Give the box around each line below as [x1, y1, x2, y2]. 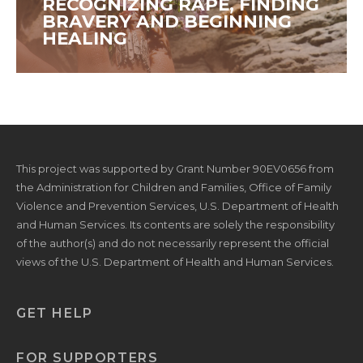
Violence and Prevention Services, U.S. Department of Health [16, 199, 339, 212]
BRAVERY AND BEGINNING [42, 10, 292, 32]
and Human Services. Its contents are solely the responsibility [16, 217, 335, 231]
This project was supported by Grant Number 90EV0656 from [16, 161, 334, 175]
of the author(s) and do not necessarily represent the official [16, 236, 329, 250]
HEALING [42, 27, 127, 49]
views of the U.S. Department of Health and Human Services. [16, 254, 334, 268]
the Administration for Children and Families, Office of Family [16, 180, 331, 194]
